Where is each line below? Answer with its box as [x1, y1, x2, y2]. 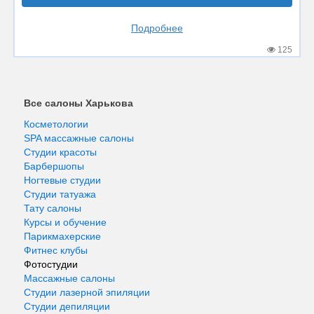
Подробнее [131, 22, 183, 34]
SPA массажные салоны [24, 132, 134, 144]
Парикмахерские [24, 231, 101, 242]
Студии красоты [24, 146, 97, 158]
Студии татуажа [24, 189, 96, 200]
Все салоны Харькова [24, 97, 133, 109]
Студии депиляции [24, 301, 110, 312]
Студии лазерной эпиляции [24, 287, 150, 298]
